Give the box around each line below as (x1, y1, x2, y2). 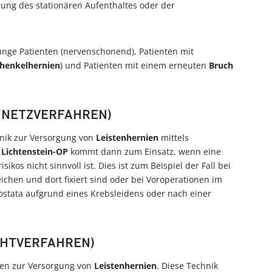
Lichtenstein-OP (1, 146, 68, 157)
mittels (158, 132, 189, 143)
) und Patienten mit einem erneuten (60, 59, 209, 71)
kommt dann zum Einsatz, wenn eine (68, 146, 221, 157)
